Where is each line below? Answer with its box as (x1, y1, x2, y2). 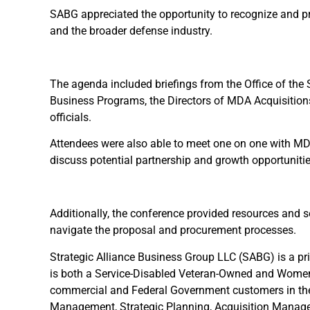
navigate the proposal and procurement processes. (50, 224, 296, 237)
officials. (50, 110, 91, 124)
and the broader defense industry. (50, 24, 212, 38)
